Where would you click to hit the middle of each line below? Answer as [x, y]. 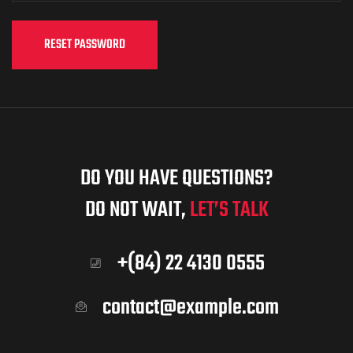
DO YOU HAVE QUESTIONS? [176, 179]
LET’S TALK [229, 210]
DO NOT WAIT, [137, 210]
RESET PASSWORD [85, 45]
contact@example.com [191, 308]
